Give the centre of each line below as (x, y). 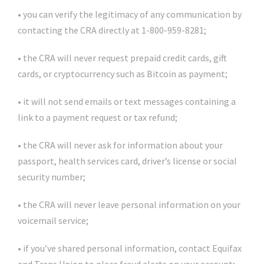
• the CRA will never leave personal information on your (129, 204)
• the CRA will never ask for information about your (120, 145)
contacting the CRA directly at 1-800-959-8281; (112, 30)
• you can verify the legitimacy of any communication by (130, 14)
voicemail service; (53, 220)
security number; (52, 177)
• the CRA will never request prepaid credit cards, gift (122, 58)
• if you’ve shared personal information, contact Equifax (130, 248)
